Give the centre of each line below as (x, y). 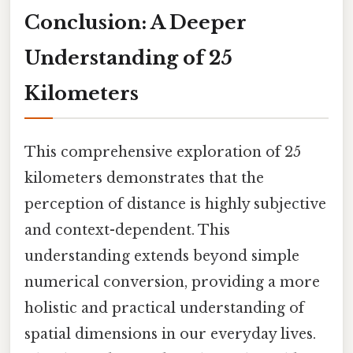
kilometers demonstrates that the (144, 178)
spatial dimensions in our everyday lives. (170, 334)
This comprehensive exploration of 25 (163, 152)
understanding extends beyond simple (162, 256)
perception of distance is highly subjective (175, 204)
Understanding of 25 (128, 58)
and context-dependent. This (127, 230)
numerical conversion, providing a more (172, 282)
